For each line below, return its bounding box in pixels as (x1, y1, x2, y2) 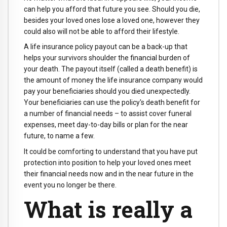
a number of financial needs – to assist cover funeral (24, 109, 192, 118)
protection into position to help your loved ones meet (24, 159, 191, 167)
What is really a (24, 194, 193, 224)
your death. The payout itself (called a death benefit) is (24, 65, 198, 73)
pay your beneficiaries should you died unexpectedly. (24, 87, 191, 96)
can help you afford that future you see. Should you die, (24, 5, 200, 13)
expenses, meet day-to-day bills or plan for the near (24, 121, 188, 129)
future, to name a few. (24, 132, 95, 140)
